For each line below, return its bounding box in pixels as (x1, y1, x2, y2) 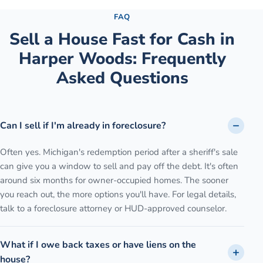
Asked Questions (56, 67, 188, 90)
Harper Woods (18, 48, 133, 70)
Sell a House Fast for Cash (9, 28, 215, 51)
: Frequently (132, 48, 226, 70)
